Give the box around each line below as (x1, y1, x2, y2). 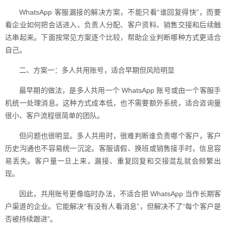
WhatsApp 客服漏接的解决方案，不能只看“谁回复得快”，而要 (19, 8, 221, 16)
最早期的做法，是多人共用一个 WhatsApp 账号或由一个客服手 (19, 86, 221, 94)
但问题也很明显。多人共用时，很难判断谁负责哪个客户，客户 (19, 132, 221, 140)
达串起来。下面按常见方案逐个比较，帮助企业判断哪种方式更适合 (5, 33, 221, 41)
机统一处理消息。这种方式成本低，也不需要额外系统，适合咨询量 (5, 99, 221, 107)
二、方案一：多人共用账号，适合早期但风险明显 (19, 66, 175, 74)
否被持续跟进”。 (5, 215, 57, 223)
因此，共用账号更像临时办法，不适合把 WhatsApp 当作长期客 (19, 190, 221, 198)
